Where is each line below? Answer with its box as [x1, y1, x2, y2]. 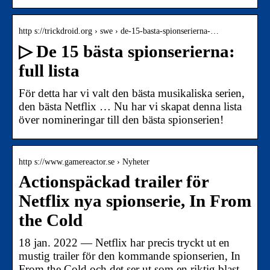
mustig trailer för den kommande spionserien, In [19, 249, 240, 262]
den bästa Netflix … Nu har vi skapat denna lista [19, 99, 242, 113]
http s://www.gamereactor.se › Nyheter [19, 157, 149, 166]
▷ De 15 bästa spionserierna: [19, 42, 235, 61]
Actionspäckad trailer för [19, 172, 209, 191]
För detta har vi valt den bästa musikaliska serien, [19, 86, 245, 99]
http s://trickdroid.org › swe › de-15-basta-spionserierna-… [19, 26, 219, 36]
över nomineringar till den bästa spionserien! [19, 113, 224, 126]
